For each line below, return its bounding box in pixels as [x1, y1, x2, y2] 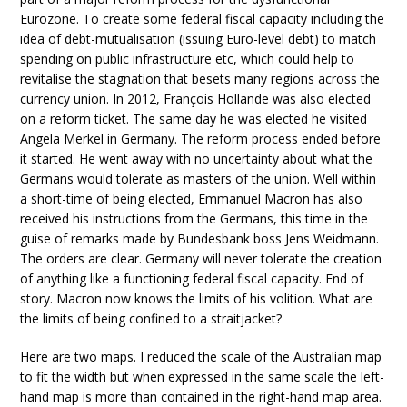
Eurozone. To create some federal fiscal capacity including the [20, 10, 385, 27]
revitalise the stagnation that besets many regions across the [20, 70, 381, 87]
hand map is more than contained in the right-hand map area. [20, 388, 382, 405]
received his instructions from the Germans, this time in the [20, 210, 369, 227]
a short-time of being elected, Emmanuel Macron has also [20, 190, 363, 207]
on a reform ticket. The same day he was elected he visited [20, 110, 368, 127]
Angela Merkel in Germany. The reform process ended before [20, 130, 382, 147]
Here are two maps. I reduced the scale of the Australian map [20, 348, 382, 365]
